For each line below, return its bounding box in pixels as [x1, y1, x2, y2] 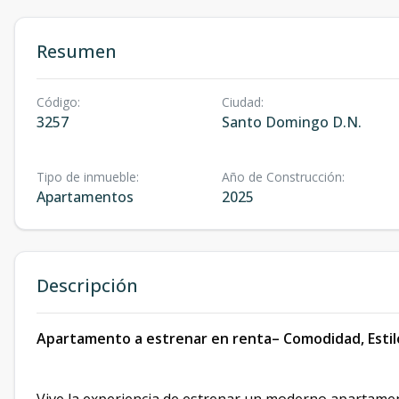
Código [37, 94, 77, 110]
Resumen [37, 39, 117, 63]
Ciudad [221, 94, 261, 110]
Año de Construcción [221, 168, 342, 185]
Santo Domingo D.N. [221, 112, 362, 132]
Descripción [37, 273, 138, 297]
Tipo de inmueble [37, 168, 136, 185]
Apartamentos [37, 187, 134, 207]
